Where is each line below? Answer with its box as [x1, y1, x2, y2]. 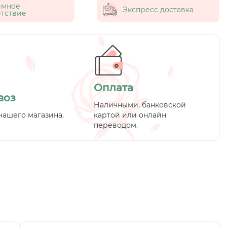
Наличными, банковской [94, 100, 186, 109]
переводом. [94, 120, 138, 130]
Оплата [94, 81, 134, 94]
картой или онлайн [94, 110, 167, 120]
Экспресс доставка [122, 5, 194, 14]
